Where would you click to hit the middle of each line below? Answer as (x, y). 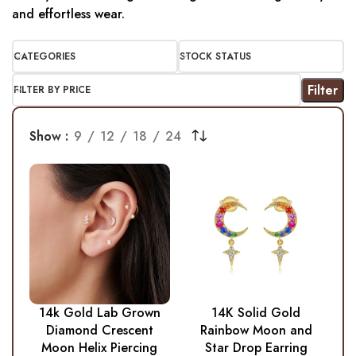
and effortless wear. (68, 14)
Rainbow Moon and (256, 331)
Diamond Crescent (99, 331)
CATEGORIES (44, 57)
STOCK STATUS (215, 57)
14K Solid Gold (256, 313)
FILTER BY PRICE (52, 90)
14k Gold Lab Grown (99, 313)
